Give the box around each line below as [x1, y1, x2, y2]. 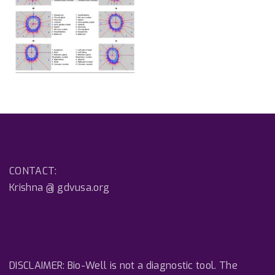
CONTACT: [9, 165, 57, 178]
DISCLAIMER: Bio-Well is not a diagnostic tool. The [9, 259, 238, 273]
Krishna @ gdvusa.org [9, 181, 110, 195]
